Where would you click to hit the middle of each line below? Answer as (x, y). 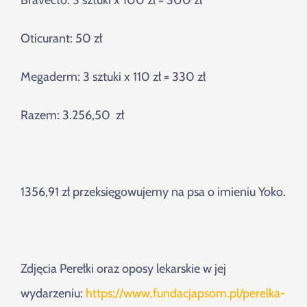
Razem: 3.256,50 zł (72, 115)
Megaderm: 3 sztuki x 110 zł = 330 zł (113, 77)
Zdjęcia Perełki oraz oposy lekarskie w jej (123, 269)
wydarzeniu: (53, 294)
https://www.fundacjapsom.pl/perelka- (186, 294)
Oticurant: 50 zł (61, 39)
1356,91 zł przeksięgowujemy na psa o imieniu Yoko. (153, 192)
